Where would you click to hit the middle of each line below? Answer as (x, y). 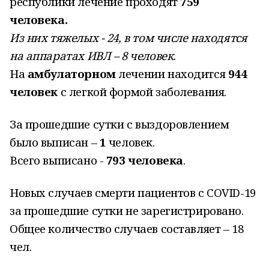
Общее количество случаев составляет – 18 (127, 228)
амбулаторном (71, 74)
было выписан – (55, 142)
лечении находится (172, 74)
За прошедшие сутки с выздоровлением (119, 124)
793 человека (144, 160)
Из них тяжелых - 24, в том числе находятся (128, 38)
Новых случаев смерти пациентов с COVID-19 (133, 192)
